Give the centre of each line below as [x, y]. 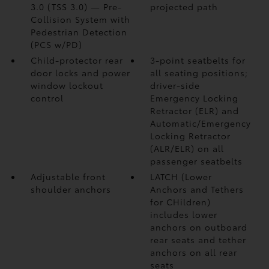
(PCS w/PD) [56, 44]
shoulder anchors [71, 189]
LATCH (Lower [181, 177]
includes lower [184, 214]
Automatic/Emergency [201, 123]
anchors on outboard [199, 227]
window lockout [67, 85]
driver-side [175, 85]
